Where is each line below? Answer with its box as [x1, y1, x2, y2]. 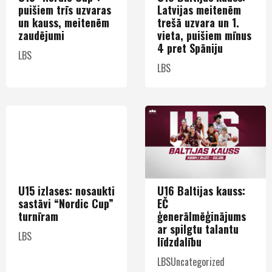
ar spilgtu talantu [157, 220, 239, 237]
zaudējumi [18, 27, 64, 43]
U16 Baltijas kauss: [157, 182, 245, 199]
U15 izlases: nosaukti [18, 182, 115, 199]
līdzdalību [157, 233, 202, 250]
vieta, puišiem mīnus [157, 27, 251, 43]
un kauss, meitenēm [18, 14, 109, 30]
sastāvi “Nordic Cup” [18, 195, 114, 211]
